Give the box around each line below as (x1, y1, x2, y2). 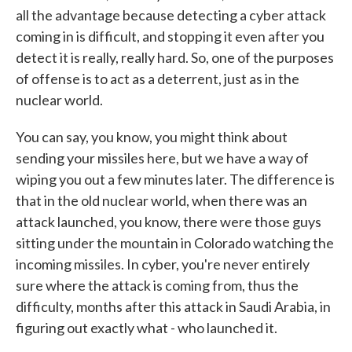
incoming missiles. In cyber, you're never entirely (16, 255, 310, 273)
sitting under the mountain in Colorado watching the (16, 234, 334, 251)
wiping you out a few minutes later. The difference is (16, 170, 335, 188)
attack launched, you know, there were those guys (16, 213, 321, 230)
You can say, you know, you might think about (16, 128, 288, 145)
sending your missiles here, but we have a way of (16, 149, 309, 167)
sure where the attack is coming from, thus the (16, 277, 299, 294)
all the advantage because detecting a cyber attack (16, 6, 326, 24)
